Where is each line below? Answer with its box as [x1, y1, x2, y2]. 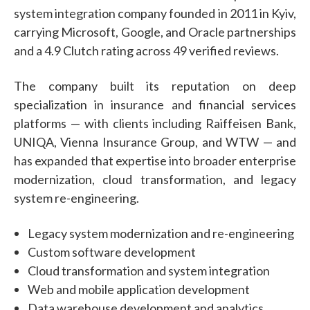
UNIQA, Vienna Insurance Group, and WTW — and [14, 134, 296, 149]
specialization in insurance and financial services [14, 96, 296, 112]
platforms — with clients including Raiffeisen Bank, [14, 115, 296, 131]
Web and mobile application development [28, 281, 250, 297]
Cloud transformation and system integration [28, 262, 270, 278]
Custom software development [28, 244, 196, 259]
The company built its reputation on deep [14, 77, 296, 93]
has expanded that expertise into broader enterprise [14, 152, 296, 168]
